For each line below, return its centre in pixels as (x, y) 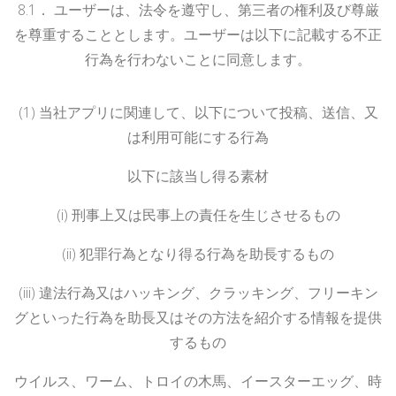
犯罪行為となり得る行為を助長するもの (207, 253)
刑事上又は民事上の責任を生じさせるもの (206, 214)
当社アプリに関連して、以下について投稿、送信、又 (208, 112)
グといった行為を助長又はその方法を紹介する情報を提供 (198, 317)
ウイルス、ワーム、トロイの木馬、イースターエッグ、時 (198, 381)
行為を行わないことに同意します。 (198, 59)
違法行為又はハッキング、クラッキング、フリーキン (208, 292)
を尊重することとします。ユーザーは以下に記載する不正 (198, 34)
